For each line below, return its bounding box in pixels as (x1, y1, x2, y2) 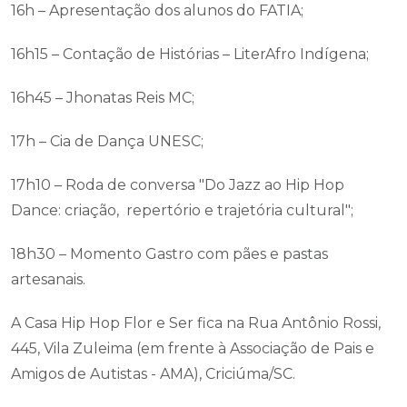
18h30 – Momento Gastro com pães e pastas (11, 245, 328, 263)
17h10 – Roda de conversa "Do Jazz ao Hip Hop (11, 176, 344, 194)
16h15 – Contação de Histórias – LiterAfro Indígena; (11, 45, 369, 63)
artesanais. (11, 271, 89, 288)
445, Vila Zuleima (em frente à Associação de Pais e (11, 340, 374, 357)
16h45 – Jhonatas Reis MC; (11, 89, 194, 106)
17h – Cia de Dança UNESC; (11, 133, 203, 150)
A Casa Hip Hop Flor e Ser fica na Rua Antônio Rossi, (11, 314, 381, 332)
